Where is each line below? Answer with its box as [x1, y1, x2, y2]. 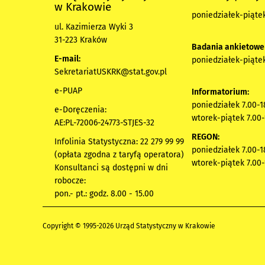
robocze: [54, 175, 86, 186]
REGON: [192, 131, 219, 142]
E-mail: [54, 53, 80, 64]
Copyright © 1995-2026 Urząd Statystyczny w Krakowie [43, 221, 215, 230]
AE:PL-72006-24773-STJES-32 [54, 117, 154, 128]
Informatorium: [192, 86, 249, 97]
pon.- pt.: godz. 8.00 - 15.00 [54, 188, 154, 199]
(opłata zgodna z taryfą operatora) [54, 149, 184, 160]
